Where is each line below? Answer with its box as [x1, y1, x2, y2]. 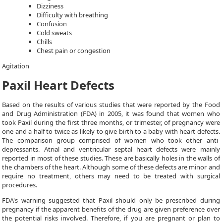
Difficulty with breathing [37, 10, 109, 19]
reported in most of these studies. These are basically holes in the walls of [2, 154, 220, 163]
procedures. [2, 180, 38, 189]
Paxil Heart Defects [2, 77, 115, 93]
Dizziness [37, 1, 64, 10]
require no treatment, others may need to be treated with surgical [2, 171, 220, 180]
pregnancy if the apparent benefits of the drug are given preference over [2, 205, 220, 214]
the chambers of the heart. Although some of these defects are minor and [2, 163, 220, 171]
